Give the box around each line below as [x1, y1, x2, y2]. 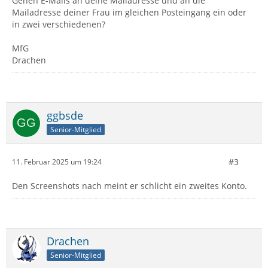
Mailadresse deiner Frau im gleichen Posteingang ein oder [12, 6, 246, 18]
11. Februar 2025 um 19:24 [12, 157, 102, 167]
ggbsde [47, 108, 83, 123]
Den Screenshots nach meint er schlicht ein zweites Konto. [12, 179, 247, 191]
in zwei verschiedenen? [12, 18, 105, 30]
